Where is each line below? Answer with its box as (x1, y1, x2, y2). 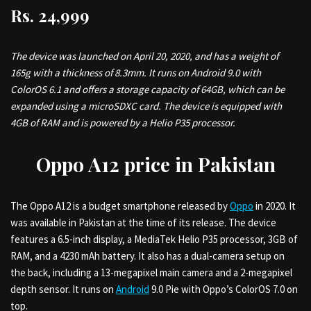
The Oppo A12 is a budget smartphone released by (10, 199, 230, 212)
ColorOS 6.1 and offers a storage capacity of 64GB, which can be (10, 83, 285, 96)
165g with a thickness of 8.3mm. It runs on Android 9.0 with (10, 66, 261, 79)
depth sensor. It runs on (10, 283, 116, 296)
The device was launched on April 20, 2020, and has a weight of (10, 49, 278, 62)
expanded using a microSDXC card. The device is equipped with (10, 99, 282, 112)
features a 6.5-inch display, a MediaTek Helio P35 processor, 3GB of (10, 233, 298, 246)
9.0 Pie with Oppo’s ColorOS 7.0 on (149, 283, 298, 296)
